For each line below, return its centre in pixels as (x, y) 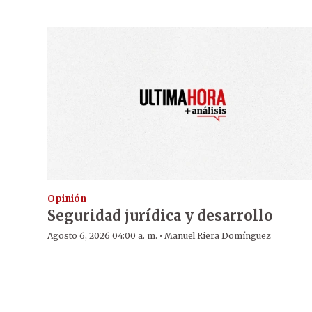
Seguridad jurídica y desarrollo (160, 215)
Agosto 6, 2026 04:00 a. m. (102, 235)
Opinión (67, 198)
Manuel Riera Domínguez (218, 235)
